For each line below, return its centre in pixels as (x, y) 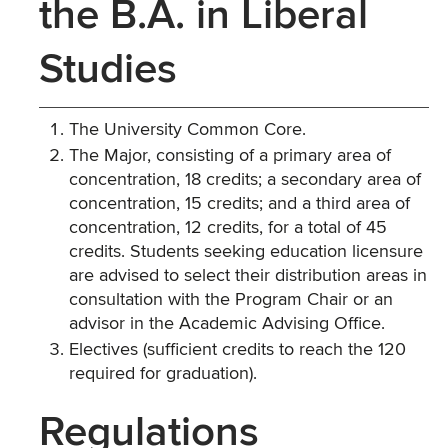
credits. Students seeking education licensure (246, 252)
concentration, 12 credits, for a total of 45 (228, 228)
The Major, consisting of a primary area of (230, 156)
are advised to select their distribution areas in (248, 276)
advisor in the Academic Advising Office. (227, 324)
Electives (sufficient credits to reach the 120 (237, 350)
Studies (108, 70)
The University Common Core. (187, 130)
